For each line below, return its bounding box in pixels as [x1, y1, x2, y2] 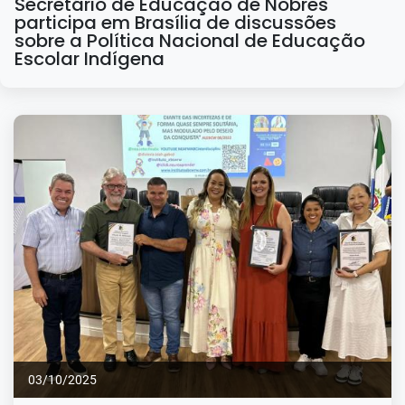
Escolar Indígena [14, 46, 165, 72]
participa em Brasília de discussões [14, 10, 336, 36]
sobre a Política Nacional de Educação [14, 28, 365, 54]
